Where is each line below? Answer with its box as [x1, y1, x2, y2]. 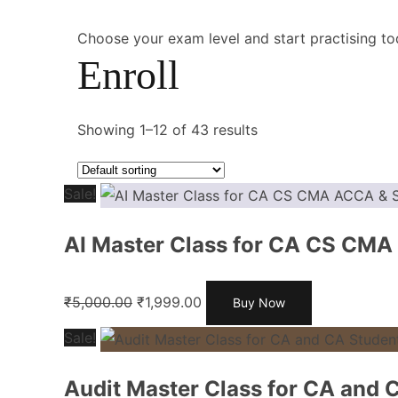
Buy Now [233, 295, 285, 311]
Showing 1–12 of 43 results [77, 121, 258, 139]
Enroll [77, 52, 179, 98]
